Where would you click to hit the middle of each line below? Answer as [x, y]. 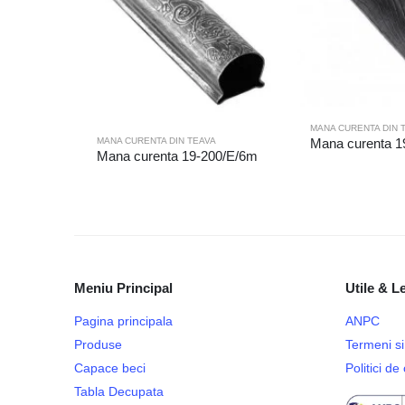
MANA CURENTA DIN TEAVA [156, 141]
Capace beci [110, 368]
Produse [98, 345]
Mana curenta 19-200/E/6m [177, 157]
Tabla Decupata [119, 392]
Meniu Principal [123, 288]
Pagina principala [123, 321]
